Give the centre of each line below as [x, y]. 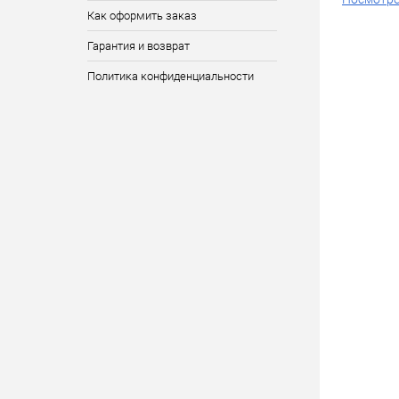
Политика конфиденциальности [170, 76]
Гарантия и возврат [138, 46]
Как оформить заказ [142, 16]
